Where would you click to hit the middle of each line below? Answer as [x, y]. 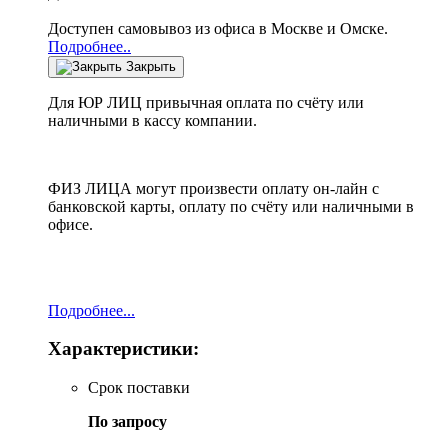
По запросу [127, 422]
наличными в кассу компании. [152, 120]
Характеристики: [123, 349]
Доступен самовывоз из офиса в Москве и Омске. [218, 28]
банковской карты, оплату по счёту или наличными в [231, 206]
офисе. [70, 224]
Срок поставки [139, 388]
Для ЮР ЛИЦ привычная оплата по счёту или [206, 102]
